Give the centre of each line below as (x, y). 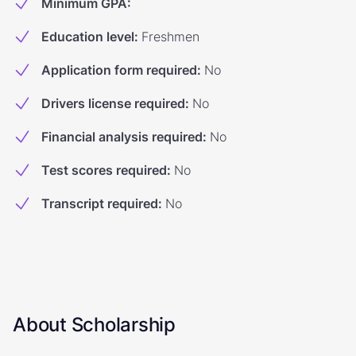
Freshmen (170, 37)
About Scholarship (94, 325)
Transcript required (100, 203)
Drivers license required (113, 103)
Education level (88, 37)
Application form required (119, 70)
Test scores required (104, 170)
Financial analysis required (122, 137)
